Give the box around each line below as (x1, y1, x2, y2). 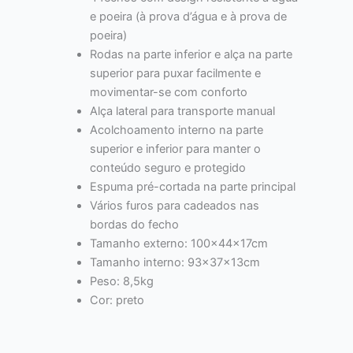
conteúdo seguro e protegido (89, 160, 246, 175)
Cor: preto (89, 292, 144, 307)
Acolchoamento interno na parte (89, 122, 263, 137)
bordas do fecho (89, 217, 179, 232)
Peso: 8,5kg (89, 273, 154, 288)
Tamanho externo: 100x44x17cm (89, 236, 268, 251)
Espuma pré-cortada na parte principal (89, 179, 295, 194)
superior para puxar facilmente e (89, 65, 261, 80)
